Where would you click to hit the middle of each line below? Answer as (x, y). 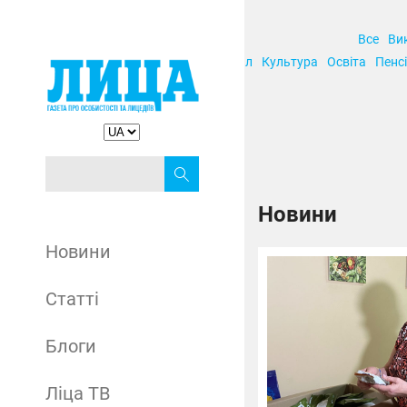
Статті (72, 298)
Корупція (161, 62)
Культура (290, 62)
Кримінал (225, 62)
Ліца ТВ (78, 393)
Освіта (347, 62)
